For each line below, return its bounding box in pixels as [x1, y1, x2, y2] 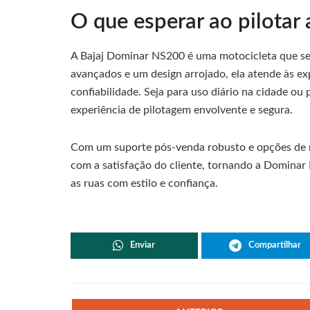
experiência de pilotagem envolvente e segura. [71, 104, 293, 116]
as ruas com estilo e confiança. [71, 178, 218, 190]
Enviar [130, 241, 156, 250]
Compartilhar [248, 241, 301, 250]
